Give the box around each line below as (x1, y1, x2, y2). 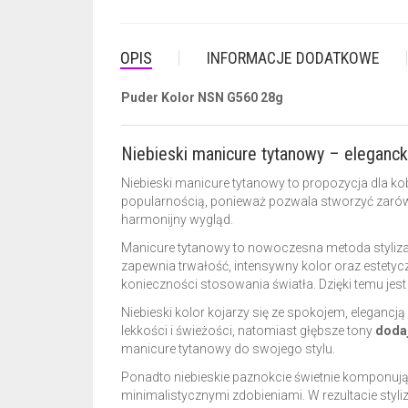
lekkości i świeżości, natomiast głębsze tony (121, 323, 375, 338)
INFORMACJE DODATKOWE (207, 48, 380, 67)
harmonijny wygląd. (121, 212, 233, 227)
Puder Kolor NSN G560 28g (121, 90, 283, 105)
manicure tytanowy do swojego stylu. (121, 342, 335, 356)
